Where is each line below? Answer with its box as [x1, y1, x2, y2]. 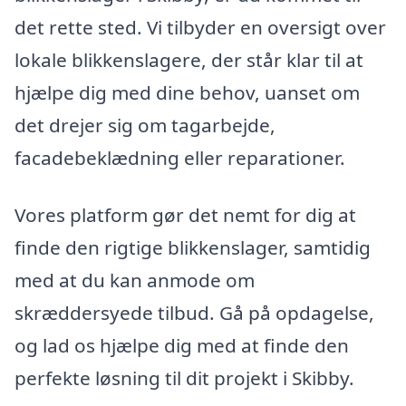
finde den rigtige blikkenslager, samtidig [14, 235, 371, 261]
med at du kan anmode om [14, 267, 255, 294]
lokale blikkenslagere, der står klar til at [14, 46, 363, 72]
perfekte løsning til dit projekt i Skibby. [14, 365, 354, 391]
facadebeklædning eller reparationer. [14, 144, 345, 170]
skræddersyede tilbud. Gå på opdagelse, [14, 300, 374, 326]
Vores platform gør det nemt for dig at [14, 202, 356, 228]
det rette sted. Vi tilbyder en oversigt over [14, 14, 386, 40]
